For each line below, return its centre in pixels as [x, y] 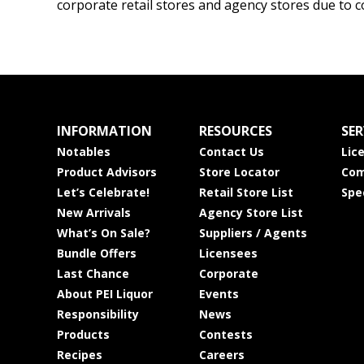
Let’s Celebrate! [103, 192]
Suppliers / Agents [253, 233]
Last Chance [93, 273]
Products [83, 334]
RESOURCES [235, 131]
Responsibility [97, 314]
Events [219, 294]
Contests [225, 334]
